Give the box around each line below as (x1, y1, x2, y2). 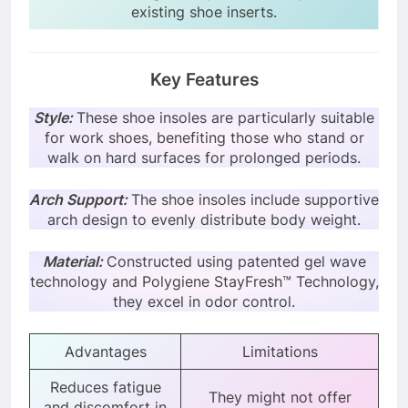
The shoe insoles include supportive (131, 190, 379, 209)
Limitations (241, 342, 318, 362)
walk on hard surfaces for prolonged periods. (47, 148, 361, 168)
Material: (42, 252, 107, 271)
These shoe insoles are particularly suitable (76, 108, 374, 127)
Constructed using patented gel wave (106, 252, 366, 271)
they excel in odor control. (113, 292, 295, 311)
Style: (34, 108, 76, 127)
